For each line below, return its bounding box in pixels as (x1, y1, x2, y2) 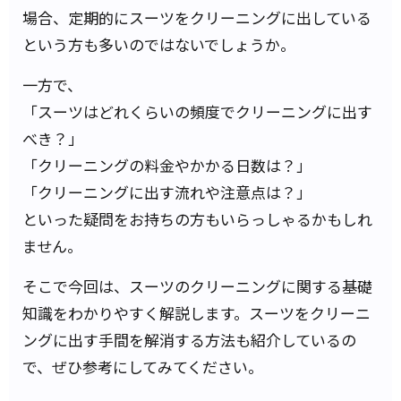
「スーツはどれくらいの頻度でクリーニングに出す (22, 100, 372, 123)
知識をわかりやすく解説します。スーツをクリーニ (22, 302, 371, 324)
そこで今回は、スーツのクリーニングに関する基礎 (22, 275, 372, 297)
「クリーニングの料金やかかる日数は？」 (22, 154, 311, 176)
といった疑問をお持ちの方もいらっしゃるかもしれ (22, 208, 372, 230)
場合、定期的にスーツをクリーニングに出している (22, 6, 371, 29)
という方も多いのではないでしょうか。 (22, 33, 295, 55)
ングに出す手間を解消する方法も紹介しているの (22, 328, 356, 351)
